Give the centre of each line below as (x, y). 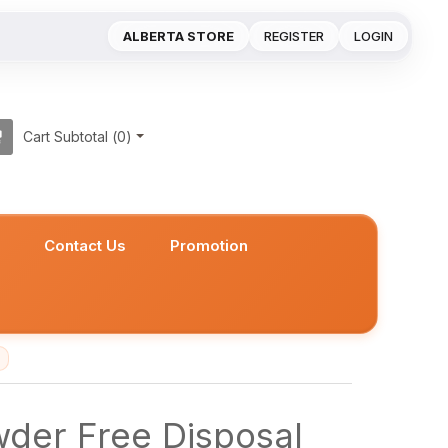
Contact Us (85, 245)
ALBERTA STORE (179, 36)
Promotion (209, 245)
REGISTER (294, 36)
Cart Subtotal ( (70, 136)
